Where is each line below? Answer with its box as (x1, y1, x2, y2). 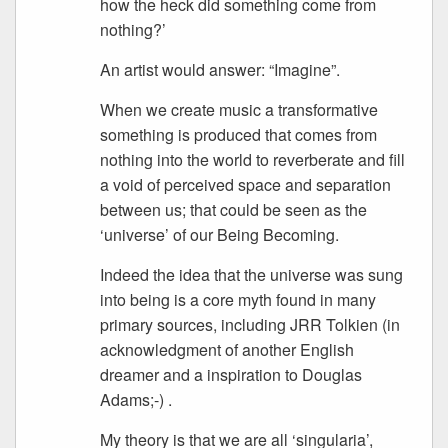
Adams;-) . (100, 388, 173, 411)
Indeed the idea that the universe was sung (100, 263, 404, 286)
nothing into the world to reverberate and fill (100, 148, 406, 171)
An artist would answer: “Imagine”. (100, 58, 341, 81)
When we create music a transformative (100, 98, 379, 121)
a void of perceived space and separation (100, 173, 392, 196)
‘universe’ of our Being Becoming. (100, 223, 340, 246)
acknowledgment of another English (100, 338, 355, 361)
